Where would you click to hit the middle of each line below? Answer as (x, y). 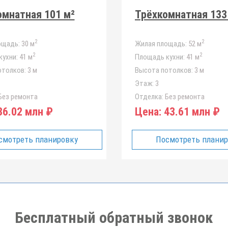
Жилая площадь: (161, 44)
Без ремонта (184, 97)
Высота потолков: (164, 70)
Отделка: (149, 97)
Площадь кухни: (160, 57)
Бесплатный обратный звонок (114, 218)
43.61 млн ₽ (191, 112)
